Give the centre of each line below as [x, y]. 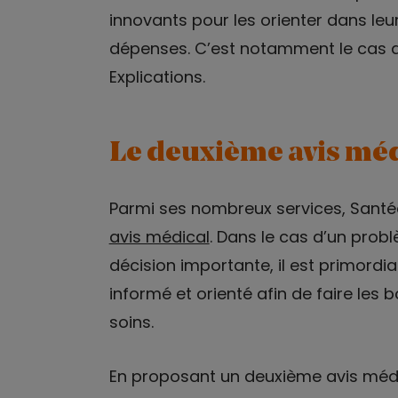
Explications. [157, 76]
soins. [131, 322]
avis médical [159, 236]
